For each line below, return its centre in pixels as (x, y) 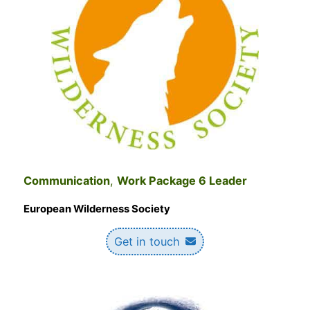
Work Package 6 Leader (182, 181)
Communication (67, 181)
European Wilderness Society (97, 209)
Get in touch (147, 241)
